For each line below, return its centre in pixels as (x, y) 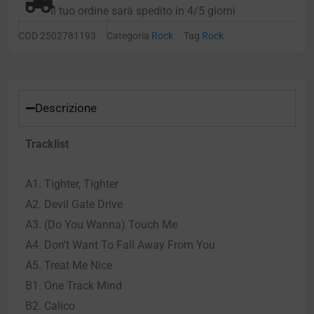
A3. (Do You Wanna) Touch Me (101, 225)
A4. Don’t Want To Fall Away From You (120, 245)
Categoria (128, 36)
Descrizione (66, 108)
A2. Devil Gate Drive (74, 205)
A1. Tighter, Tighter (72, 184)
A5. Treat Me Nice (69, 266)
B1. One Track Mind (74, 286)
